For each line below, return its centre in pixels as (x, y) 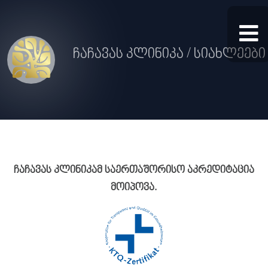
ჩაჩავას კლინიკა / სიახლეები (170, 54)
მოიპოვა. (134, 188)
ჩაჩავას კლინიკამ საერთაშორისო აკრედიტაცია (134, 170)
